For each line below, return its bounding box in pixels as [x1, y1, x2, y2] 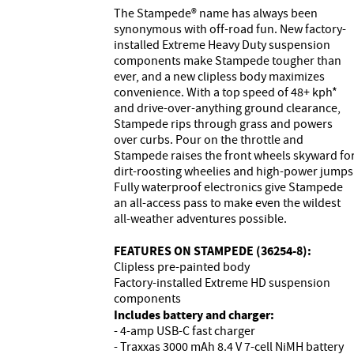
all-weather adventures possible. [114, 210, 287, 227]
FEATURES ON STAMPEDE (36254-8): [114, 242, 311, 259]
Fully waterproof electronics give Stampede [114, 179, 343, 195]
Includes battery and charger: [114, 306, 274, 323]
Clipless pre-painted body [114, 258, 250, 275]
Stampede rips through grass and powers [114, 115, 333, 132]
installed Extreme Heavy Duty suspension [114, 36, 330, 53]
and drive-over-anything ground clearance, [114, 100, 341, 116]
